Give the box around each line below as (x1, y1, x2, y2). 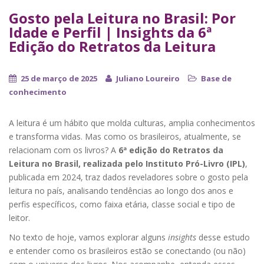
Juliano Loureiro (116, 72, 180, 84)
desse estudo (199, 231, 250, 243)
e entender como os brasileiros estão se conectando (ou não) (9, 245, 246, 256)
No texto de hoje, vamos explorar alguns (9, 231, 168, 243)
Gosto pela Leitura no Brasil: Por (9, 8, 236, 28)
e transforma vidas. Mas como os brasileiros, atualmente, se (9, 130, 241, 142)
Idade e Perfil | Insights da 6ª (9, 22, 212, 42)
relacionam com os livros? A (9, 144, 116, 156)
